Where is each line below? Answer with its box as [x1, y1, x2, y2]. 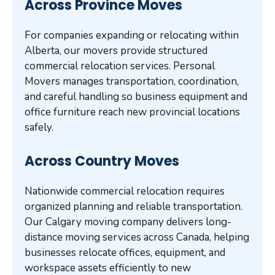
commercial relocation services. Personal [25, 59, 215, 74]
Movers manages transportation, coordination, [25, 74, 239, 89]
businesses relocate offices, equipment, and [25, 245, 225, 260]
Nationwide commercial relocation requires [25, 184, 225, 198]
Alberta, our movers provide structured [25, 44, 207, 58]
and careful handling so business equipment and [25, 90, 247, 104]
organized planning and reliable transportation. [25, 199, 242, 214]
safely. [25, 120, 53, 135]
